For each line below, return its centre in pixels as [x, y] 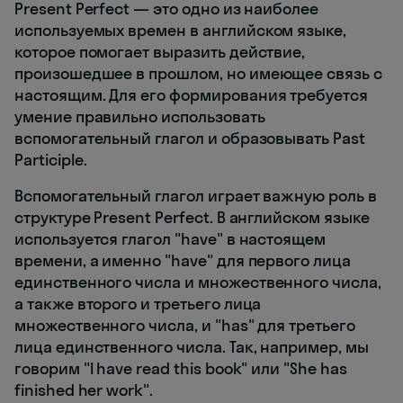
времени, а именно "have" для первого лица [183, 260]
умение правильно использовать [140, 116]
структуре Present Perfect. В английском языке [192, 217]
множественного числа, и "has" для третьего [185, 325]
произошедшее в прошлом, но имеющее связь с [198, 73]
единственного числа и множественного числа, [198, 282]
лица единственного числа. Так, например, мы [192, 346]
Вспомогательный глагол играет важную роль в [196, 195]
